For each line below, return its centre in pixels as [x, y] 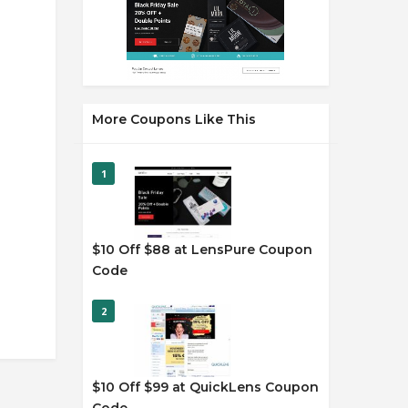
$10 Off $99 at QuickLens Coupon [205, 387]
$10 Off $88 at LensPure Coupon [202, 250]
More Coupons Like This [174, 119]
